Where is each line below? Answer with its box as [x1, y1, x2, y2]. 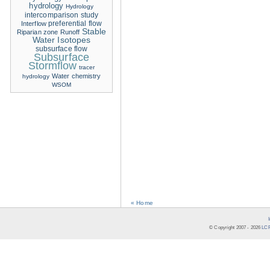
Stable [81, 27, 107, 36]
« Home [131, 199, 153, 206]
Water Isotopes [32, 36, 91, 45]
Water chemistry [51, 72, 101, 80]
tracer [78, 64, 95, 71]
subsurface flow [35, 45, 88, 52]
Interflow [20, 20, 46, 27]
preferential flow [48, 20, 102, 27]
